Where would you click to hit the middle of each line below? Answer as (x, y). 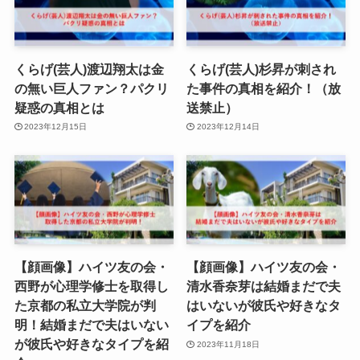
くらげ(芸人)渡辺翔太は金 (89, 69)
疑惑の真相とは (59, 107)
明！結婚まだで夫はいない (91, 325)
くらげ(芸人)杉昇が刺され (262, 69)
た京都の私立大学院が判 (85, 306)
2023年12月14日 (228, 127)
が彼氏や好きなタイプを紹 (91, 344)
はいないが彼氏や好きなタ (264, 306)
